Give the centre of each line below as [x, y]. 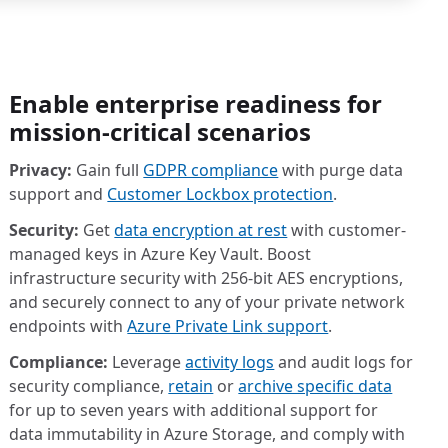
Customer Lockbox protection [220, 193]
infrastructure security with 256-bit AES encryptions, [206, 277]
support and [58, 193]
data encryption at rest [201, 229]
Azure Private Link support [228, 325]
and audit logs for [344, 361]
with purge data [341, 169]
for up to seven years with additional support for [194, 409]
